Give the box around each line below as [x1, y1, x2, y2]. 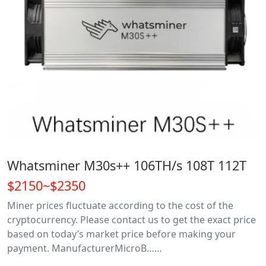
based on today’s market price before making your [7, 227, 236, 240]
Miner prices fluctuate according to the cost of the [7, 199, 233, 212]
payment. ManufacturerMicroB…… [7, 242, 162, 255]
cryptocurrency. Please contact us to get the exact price [7, 213, 256, 226]
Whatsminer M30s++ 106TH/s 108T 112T [7, 157, 246, 174]
